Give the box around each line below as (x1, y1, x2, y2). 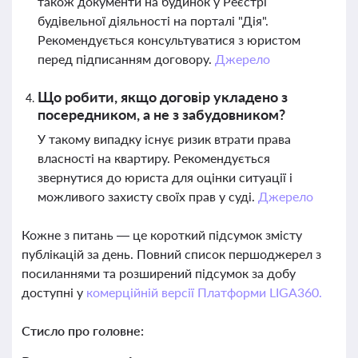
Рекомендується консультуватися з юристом (38, 32, 300, 47)
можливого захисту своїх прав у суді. (38, 189, 258, 204)
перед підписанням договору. (38, 51, 215, 66)
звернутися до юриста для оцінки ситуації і (38, 169, 292, 185)
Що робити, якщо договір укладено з (38, 88, 288, 105)
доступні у (22, 284, 86, 300)
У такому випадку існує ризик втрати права (38, 131, 291, 146)
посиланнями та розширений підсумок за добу (22, 265, 296, 280)
